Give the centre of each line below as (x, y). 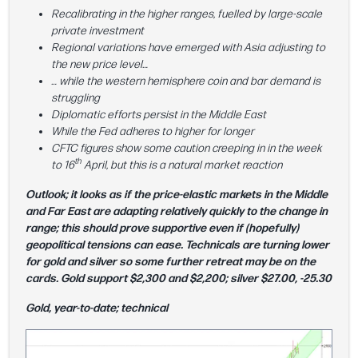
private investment (97, 30)
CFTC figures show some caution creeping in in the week (187, 148)
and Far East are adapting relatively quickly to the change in (177, 211)
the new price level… (99, 64)
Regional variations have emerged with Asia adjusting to (188, 47)
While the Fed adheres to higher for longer (153, 131)
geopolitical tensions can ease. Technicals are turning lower (177, 245)
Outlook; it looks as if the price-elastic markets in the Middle (177, 194)
